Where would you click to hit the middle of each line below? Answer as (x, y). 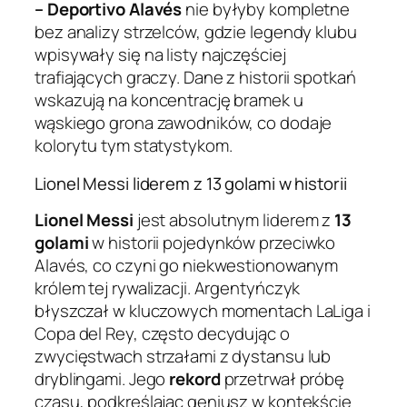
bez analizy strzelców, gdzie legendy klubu (196, 32)
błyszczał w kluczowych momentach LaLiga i (203, 311)
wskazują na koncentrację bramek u (169, 100)
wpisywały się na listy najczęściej (160, 55)
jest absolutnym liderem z (234, 220)
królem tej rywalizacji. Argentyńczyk (168, 288)
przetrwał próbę (283, 379)
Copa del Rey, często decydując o (162, 334)
